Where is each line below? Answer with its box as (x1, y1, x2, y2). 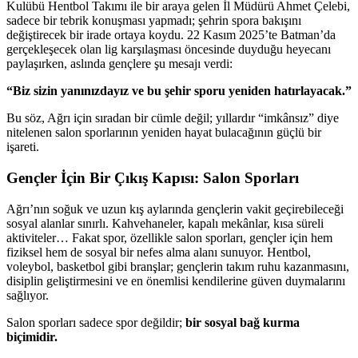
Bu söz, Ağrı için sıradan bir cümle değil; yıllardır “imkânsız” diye (6, 111, 339, 125)
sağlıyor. (6, 288, 49, 302)
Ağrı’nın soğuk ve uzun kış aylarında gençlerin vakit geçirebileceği (6, 201, 344, 216)
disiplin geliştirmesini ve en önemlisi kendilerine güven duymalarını (6, 273, 345, 288)
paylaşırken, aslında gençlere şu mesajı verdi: (6, 57, 233, 71)
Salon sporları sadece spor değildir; (6, 315, 185, 329)
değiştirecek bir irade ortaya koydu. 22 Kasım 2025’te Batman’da (6, 28, 336, 42)
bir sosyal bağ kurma (185, 315, 300, 329)
